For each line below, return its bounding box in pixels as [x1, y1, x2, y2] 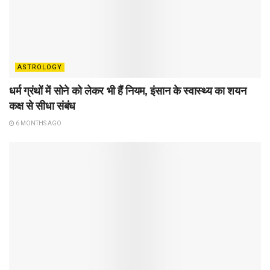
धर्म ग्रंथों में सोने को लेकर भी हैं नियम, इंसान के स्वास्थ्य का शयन [9, 84, 246, 98]
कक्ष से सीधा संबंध [9, 99, 76, 113]
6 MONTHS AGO [14, 119, 61, 127]
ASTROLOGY [17, 63, 62, 71]
